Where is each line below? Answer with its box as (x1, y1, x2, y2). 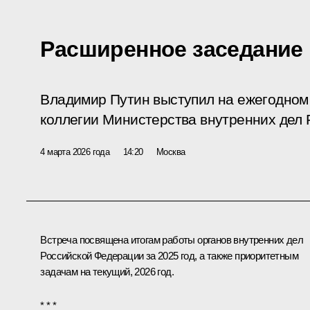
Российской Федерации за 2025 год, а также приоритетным (40, 249, 298, 262)
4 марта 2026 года (40, 146, 110, 157)
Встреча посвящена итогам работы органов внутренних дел (40, 233, 303, 246)
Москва (156, 146, 185, 157)
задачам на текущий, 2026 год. (40, 265, 174, 277)
